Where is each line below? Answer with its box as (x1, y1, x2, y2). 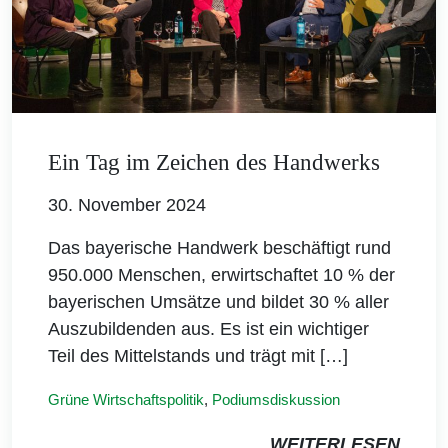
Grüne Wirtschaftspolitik (48, 390, 204, 408)
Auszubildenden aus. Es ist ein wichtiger (48, 318, 369, 339)
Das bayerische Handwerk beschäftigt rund (48, 237, 391, 258)
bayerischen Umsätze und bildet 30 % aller (48, 291, 389, 312)
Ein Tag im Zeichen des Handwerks (48, 149, 380, 175)
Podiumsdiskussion (212, 390, 340, 408)
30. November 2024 (48, 194, 206, 215)
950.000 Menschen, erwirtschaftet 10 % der (48, 264, 395, 285)
